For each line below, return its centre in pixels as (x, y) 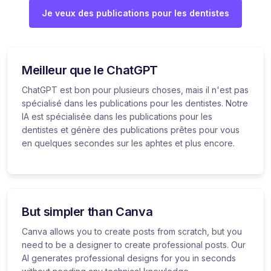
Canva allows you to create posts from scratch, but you (132, 231)
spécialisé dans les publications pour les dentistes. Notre (135, 103)
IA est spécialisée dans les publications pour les (117, 116)
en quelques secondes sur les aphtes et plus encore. (128, 143)
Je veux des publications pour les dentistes (135, 13)
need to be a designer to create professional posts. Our (134, 244)
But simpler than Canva (87, 211)
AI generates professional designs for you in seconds (129, 258)
